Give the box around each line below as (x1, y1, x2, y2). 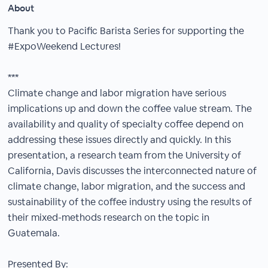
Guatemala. (8, 227, 60, 239)
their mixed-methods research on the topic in (8, 211, 210, 224)
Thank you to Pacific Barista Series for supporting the (8, 25, 245, 37)
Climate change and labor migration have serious (8, 87, 227, 99)
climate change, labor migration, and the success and (8, 180, 246, 193)
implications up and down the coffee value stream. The (8, 102, 252, 115)
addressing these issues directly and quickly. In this (8, 133, 232, 146)
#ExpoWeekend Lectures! (8, 40, 121, 53)
